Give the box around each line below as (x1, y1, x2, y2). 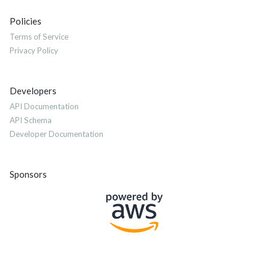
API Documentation (10, 101, 79, 112)
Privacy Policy (10, 46, 58, 56)
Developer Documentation (10, 129, 103, 139)
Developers (10, 85, 56, 97)
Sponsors (10, 169, 47, 180)
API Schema (10, 115, 52, 125)
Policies (10, 16, 41, 27)
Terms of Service (10, 32, 68, 42)
